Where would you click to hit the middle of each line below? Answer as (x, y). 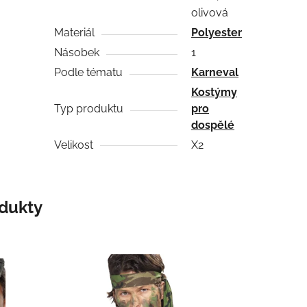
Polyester (217, 32)
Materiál (75, 32)
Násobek (77, 52)
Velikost (74, 145)
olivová (210, 12)
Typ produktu (89, 108)
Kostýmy (214, 92)
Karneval (215, 72)
